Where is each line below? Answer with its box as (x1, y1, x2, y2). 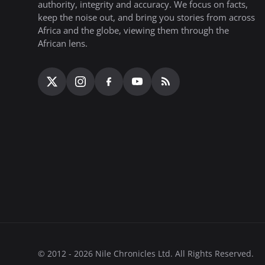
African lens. (38, 37, 88, 49)
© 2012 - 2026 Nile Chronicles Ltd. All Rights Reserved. (38, 247, 254, 259)
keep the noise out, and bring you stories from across (38, 11, 255, 23)
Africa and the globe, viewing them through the (38, 24, 229, 36)
